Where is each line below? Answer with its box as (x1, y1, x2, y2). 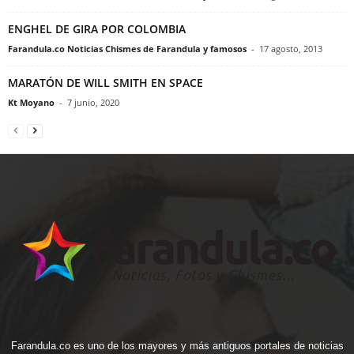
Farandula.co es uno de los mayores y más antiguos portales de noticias (10, 340, 344, 352)
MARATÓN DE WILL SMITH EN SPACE (8, 74, 203, 90)
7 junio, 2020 (67, 96, 119, 108)
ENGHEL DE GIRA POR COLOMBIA (8, 21, 186, 36)
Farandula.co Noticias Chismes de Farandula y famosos (8, 42, 247, 55)
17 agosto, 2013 (259, 42, 322, 55)
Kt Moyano (8, 96, 55, 108)
